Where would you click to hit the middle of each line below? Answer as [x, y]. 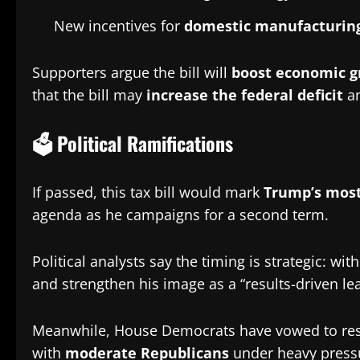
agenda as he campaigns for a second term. [180, 214]
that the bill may [89, 94]
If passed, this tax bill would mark [148, 192]
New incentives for [119, 25]
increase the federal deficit [245, 94]
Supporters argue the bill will [132, 72]
